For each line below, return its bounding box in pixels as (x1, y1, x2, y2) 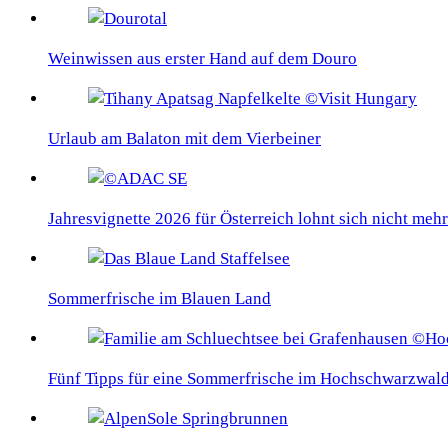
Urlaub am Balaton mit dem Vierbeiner (48, 129, 321, 149)
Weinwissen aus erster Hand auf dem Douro (48, 49, 357, 69)
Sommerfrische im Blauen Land (48, 289, 271, 309)
